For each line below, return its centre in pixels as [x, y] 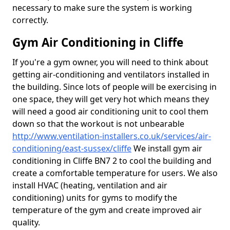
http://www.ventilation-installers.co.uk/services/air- [112, 136]
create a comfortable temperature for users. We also [115, 173]
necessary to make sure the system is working [102, 8]
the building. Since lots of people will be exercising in [114, 87]
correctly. [30, 20]
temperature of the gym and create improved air [107, 210]
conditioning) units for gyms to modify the [95, 198]
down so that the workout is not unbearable [98, 124]
